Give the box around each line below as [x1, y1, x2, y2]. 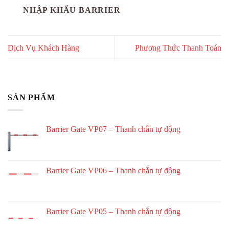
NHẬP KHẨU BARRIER [23, 6, 121, 15]
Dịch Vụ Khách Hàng [8, 43, 79, 53]
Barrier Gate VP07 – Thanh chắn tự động [46, 124, 180, 133]
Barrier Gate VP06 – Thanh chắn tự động [46, 166, 180, 175]
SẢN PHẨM [8, 93, 55, 102]
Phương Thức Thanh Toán [135, 43, 221, 53]
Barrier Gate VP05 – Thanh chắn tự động [46, 207, 180, 216]
